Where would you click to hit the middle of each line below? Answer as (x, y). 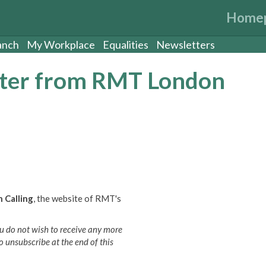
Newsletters (186, 45)
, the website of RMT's (77, 198)
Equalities (126, 45)
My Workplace (61, 45)
